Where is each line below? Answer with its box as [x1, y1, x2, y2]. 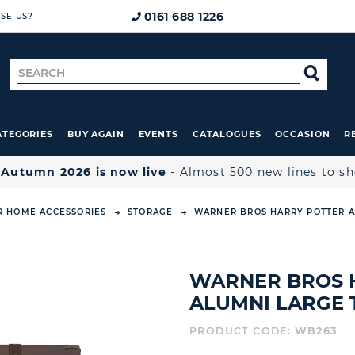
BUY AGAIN [67, 128, 124, 139]
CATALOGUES [192, 128, 261, 139]
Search [16, 63, 63, 78]
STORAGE [127, 207, 174, 217]
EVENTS [138, 128, 179, 139]
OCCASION [275, 128, 330, 139]
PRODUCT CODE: [189, 325, 295, 337]
